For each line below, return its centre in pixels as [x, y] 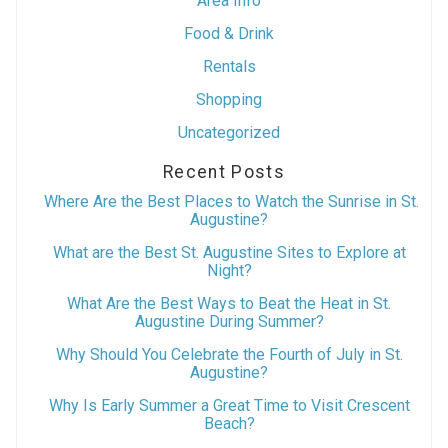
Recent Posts [224, 172]
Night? [229, 270]
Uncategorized [229, 133]
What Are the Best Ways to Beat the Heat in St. [229, 303]
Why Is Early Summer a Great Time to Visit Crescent [229, 405]
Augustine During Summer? [229, 321]
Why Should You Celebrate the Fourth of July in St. [229, 354]
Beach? [229, 423]
